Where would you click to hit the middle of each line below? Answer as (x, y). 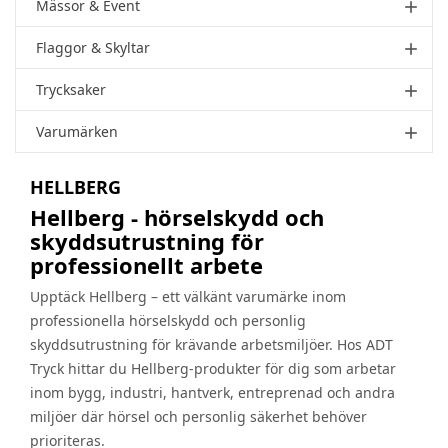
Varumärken (77, 132)
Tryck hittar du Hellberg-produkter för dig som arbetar (213, 369)
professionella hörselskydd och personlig (168, 321)
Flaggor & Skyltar (93, 48)
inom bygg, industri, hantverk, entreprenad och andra (212, 393)
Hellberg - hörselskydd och (177, 217)
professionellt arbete (146, 265)
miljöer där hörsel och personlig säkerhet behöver (198, 417)
